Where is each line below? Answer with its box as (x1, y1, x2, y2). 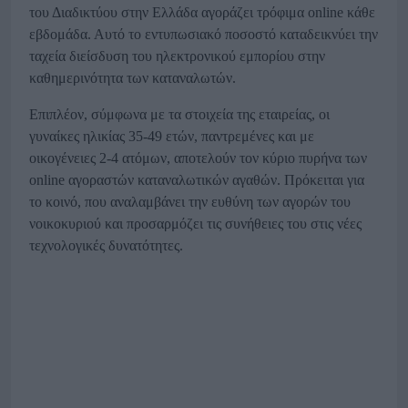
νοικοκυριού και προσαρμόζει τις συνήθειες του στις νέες (29, 216, 362, 232)
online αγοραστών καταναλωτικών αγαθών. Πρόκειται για (29, 172, 364, 189)
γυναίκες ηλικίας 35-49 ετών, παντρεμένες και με (29, 128, 314, 145)
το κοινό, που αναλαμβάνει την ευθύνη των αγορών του (29, 194, 351, 210)
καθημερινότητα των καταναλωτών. (29, 70, 236, 87)
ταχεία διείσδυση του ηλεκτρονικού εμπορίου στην (29, 48, 325, 65)
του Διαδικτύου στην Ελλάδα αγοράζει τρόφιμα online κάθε (29, 5, 375, 21)
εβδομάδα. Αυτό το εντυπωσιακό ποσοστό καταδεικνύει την (29, 26, 378, 43)
